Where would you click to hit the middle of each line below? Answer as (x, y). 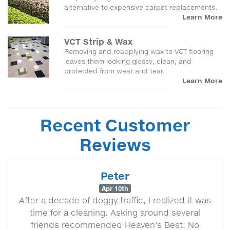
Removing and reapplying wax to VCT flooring (139, 51)
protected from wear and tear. (114, 71)
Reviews (115, 145)
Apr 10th (115, 188)
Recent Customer (115, 125)
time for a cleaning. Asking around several (115, 213)
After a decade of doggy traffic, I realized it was (115, 200)
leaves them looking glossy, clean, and (128, 61)
